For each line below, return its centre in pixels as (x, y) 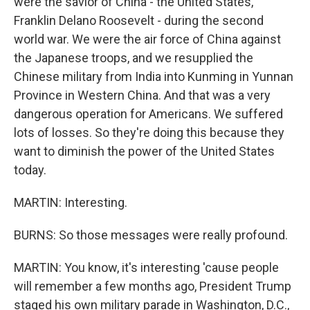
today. (30, 170)
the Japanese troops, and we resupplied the (134, 58)
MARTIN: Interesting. (71, 202)
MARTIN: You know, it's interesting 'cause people (146, 267)
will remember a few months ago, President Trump (153, 286)
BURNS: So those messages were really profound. (151, 235)
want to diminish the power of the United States (144, 151)
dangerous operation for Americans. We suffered (148, 114)
